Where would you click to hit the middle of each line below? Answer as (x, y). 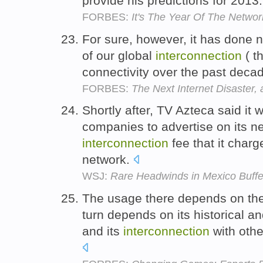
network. (108, 160)
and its (103, 231)
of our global (119, 55)
